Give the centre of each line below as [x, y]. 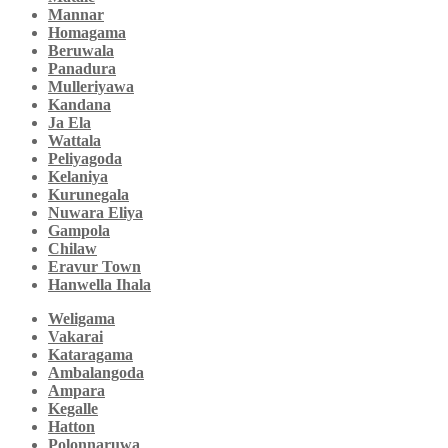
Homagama [87, 33]
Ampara [76, 391]
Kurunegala [88, 195]
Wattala [74, 141]
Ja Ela [69, 123]
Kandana [79, 105]
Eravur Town [94, 267]
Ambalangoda [96, 373]
